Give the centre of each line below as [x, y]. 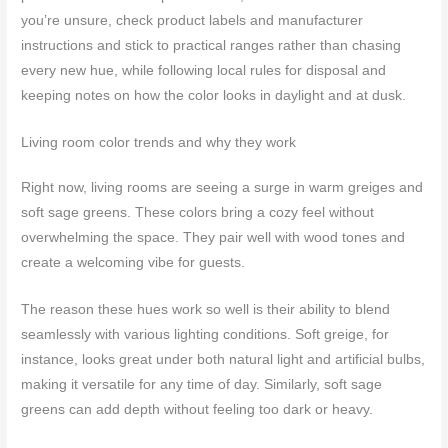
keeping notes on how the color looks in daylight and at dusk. [214, 96]
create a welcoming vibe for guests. [133, 263]
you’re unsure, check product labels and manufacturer [192, 21]
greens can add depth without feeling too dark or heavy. [197, 410]
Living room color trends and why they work [159, 143]
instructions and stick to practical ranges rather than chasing [211, 46]
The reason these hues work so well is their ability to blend [206, 310]
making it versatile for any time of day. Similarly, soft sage [202, 385]
